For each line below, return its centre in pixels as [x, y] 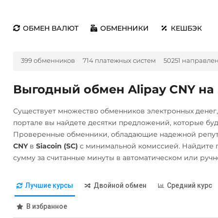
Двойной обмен [120, 185]
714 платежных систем [119, 60]
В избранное [46, 206]
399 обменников [48, 60]
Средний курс [189, 185]
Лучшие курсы [49, 185]
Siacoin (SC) [57, 146]
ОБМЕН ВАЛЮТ [50, 28]
